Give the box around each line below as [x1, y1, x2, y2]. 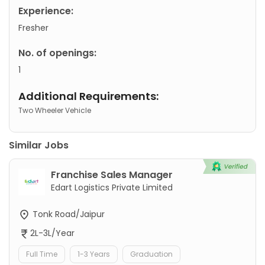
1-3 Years [77, 249, 110, 260]
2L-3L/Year [30, 227, 75, 240]
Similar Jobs [9, 138, 69, 152]
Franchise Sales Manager [51, 167, 173, 182]
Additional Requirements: [18, 88, 159, 104]
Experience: [18, 4, 73, 18]
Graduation [130, 249, 173, 260]
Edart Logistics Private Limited [51, 181, 173, 193]
